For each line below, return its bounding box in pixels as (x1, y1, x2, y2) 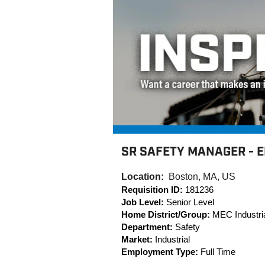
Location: (121, 172, 169, 182)
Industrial (153, 234, 192, 244)
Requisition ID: (121, 185, 183, 195)
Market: (121, 234, 153, 244)
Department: (121, 222, 173, 232)
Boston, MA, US (169, 172, 235, 182)
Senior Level (164, 197, 216, 207)
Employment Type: (121, 247, 198, 257)
